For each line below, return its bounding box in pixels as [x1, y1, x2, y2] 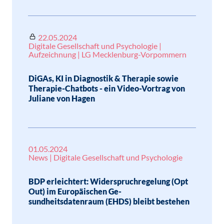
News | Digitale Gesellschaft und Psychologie [28, 152, 182, 162]
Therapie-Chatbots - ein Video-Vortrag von [28, 83, 185, 93]
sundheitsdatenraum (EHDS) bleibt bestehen [28, 196, 189, 206]
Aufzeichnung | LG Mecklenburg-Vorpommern [28, 49, 186, 59]
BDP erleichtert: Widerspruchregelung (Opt [28, 176, 188, 186]
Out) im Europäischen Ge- [28, 186, 121, 196]
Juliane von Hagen [28, 93, 95, 103]
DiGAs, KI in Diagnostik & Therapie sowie [28, 73, 178, 83]
